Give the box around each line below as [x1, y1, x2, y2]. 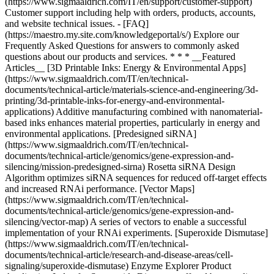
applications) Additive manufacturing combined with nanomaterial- [5, 106, 262, 117]
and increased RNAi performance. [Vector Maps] [5, 183, 194, 194]
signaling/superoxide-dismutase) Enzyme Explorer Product [5, 261, 231, 271]
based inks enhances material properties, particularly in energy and [5, 117, 260, 128]
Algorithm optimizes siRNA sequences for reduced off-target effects [5, 172, 267, 183]
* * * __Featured [170, 51, 235, 62]
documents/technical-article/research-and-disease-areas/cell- [5, 250, 233, 260]
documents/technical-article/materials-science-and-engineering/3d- [5, 84, 258, 95]
